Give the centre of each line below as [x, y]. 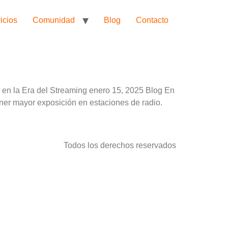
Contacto [152, 20]
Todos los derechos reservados [120, 146]
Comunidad [54, 20]
